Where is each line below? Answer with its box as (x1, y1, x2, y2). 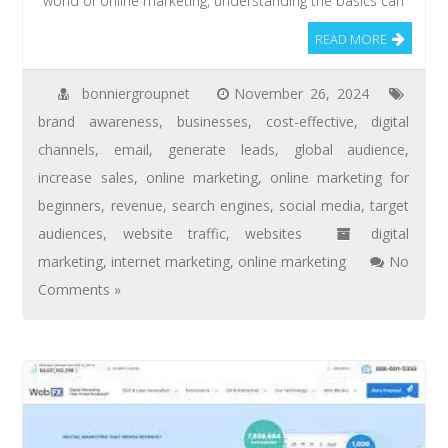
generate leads (168, 139, 275, 159)
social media (279, 195, 362, 215)
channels (38, 139, 96, 159)
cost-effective (265, 111, 354, 131)
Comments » (38, 279, 122, 299)
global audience (293, 139, 406, 159)
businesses (176, 111, 248, 131)
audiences (38, 223, 104, 243)
